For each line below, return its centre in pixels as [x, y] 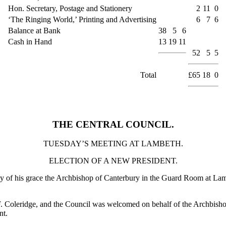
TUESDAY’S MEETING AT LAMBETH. [113, 144]
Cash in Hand [30, 41]
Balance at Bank [34, 30]
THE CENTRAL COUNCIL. [113, 124]
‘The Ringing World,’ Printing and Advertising [82, 19]
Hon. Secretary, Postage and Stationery [70, 8]
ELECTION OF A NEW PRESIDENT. [113, 161]
